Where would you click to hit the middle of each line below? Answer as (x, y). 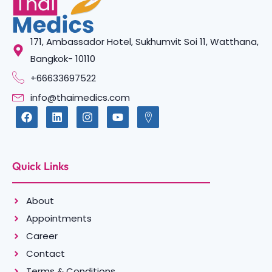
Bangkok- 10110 (63, 59)
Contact (45, 254)
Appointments (59, 219)
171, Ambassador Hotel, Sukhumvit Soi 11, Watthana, (144, 42)
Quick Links (40, 166)
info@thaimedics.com (80, 98)
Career (42, 236)
